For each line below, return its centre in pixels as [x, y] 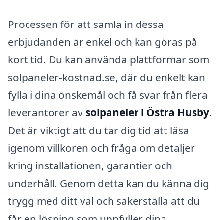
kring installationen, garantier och [90, 166]
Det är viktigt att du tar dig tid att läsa [98, 130]
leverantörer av [47, 113]
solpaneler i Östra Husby [147, 113]
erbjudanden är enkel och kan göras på [103, 42]
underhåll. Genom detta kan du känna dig [109, 183]
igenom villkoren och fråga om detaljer [101, 148]
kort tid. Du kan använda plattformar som [109, 60]
